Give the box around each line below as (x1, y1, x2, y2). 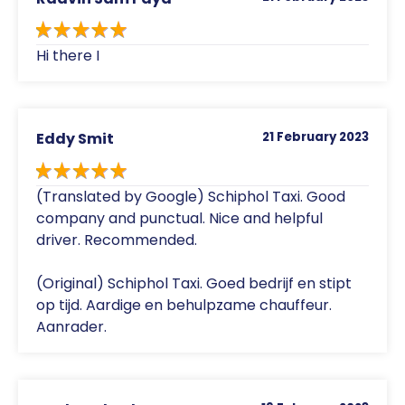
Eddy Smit (36, 128, 114, 150)
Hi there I (36, 45, 99, 67)
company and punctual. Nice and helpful (36, 207, 323, 229)
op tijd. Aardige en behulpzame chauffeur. (36, 294, 332, 316)
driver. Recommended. (36, 229, 197, 250)
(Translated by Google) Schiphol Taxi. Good (36, 185, 345, 207)
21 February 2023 (262, 128, 369, 146)
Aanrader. (36, 316, 107, 337)
